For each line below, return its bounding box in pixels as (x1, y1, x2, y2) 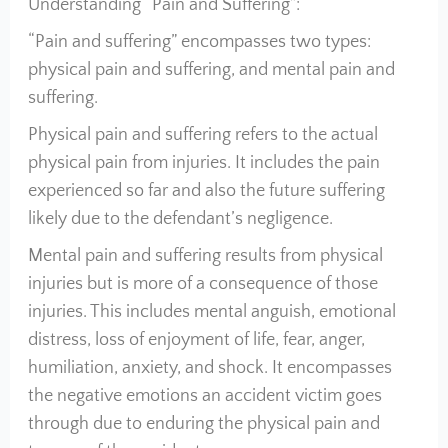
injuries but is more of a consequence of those (27, 274, 378, 294)
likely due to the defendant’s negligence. (27, 209, 333, 229)
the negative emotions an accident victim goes (27, 386, 382, 406)
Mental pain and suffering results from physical (27, 246, 383, 266)
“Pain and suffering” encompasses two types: (27, 32, 371, 52)
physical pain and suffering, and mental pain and (27, 60, 395, 80)
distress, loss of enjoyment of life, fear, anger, (27, 330, 365, 350)
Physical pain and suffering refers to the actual (27, 125, 378, 145)
